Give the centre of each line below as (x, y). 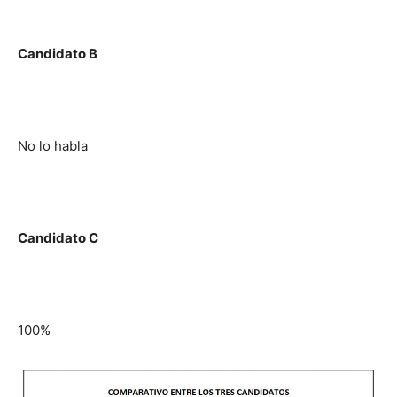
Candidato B (58, 53)
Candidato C (58, 237)
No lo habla (53, 145)
